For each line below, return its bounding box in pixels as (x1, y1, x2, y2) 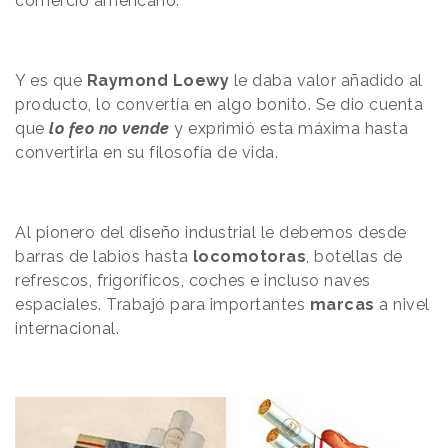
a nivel (374, 294, 430, 314)
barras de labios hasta (15, 246, 193, 266)
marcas (309, 294, 375, 314)
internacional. (15, 318, 119, 338)
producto (15, 94, 88, 114)
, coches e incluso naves (180, 270, 371, 290)
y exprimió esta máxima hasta (169, 118, 408, 138)
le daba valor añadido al (229, 70, 423, 90)
